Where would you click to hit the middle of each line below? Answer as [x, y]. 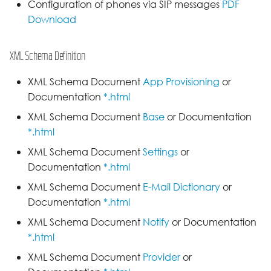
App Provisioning [181, 82]
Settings [160, 152]
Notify [156, 222]
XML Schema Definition [47, 56]
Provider [162, 257]
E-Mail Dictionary [181, 187]
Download [52, 20]
